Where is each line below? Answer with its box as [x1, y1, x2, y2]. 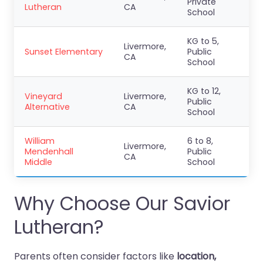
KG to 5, [187, 35, 219, 47]
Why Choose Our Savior [14, 190, 230, 217]
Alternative [25, 101, 70, 113]
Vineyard [25, 90, 62, 102]
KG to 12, [187, 85, 221, 97]
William [25, 135, 55, 147]
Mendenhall [25, 146, 73, 157]
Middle [25, 156, 52, 168]
